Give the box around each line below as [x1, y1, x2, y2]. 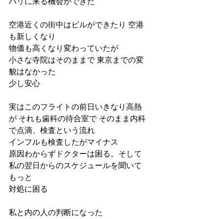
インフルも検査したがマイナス [9, 138, 118, 146]
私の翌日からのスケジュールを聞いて [9, 161, 142, 170]
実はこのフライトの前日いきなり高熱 [9, 103, 142, 111]
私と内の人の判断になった [9, 208, 103, 217]
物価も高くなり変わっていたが [9, 44, 118, 52]
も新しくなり [9, 32, 56, 41]
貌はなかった [9, 67, 56, 76]
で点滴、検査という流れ [9, 126, 95, 134]
